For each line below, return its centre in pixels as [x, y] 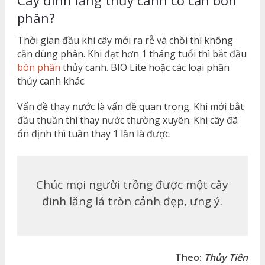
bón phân [38, 67]
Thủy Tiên [226, 257]
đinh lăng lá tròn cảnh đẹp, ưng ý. [132, 201]
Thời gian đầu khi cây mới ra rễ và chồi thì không [125, 40]
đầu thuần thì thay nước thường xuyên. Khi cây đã [127, 120]
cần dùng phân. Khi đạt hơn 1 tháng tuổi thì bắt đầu [132, 54]
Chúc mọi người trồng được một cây [132, 184]
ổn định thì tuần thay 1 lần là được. [94, 133]
